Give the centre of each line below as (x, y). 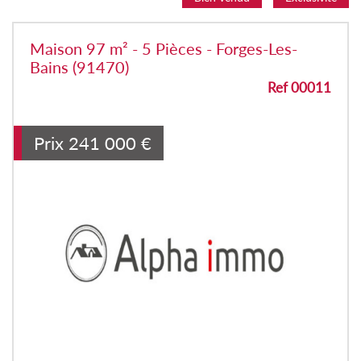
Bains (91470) (79, 67)
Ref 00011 (299, 87)
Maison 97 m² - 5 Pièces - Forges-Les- (164, 48)
